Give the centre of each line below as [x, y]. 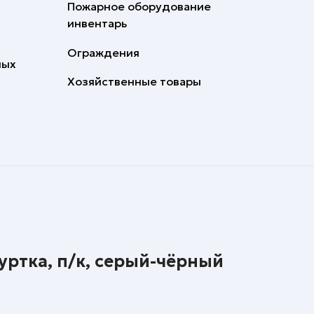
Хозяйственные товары [134, 81]
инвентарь [97, 23]
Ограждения [103, 53]
